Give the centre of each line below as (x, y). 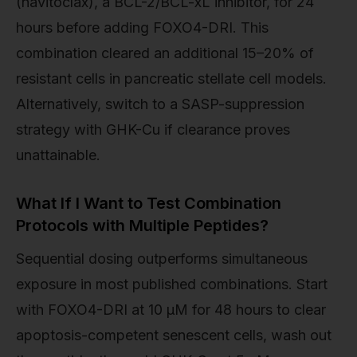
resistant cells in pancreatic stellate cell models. (171, 78)
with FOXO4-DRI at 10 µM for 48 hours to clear (171, 309)
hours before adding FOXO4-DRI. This (142, 27)
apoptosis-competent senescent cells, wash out (174, 335)
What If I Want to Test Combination (149, 203)
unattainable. (58, 155)
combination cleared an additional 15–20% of (165, 53)
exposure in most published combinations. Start (172, 284)
